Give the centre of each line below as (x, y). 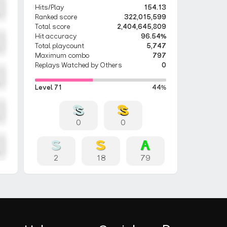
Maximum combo (62, 56)
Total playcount (60, 46)
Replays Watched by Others (79, 66)
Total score (53, 27)
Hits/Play (50, 8)
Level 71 (49, 88)
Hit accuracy (56, 37)
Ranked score (56, 17)
